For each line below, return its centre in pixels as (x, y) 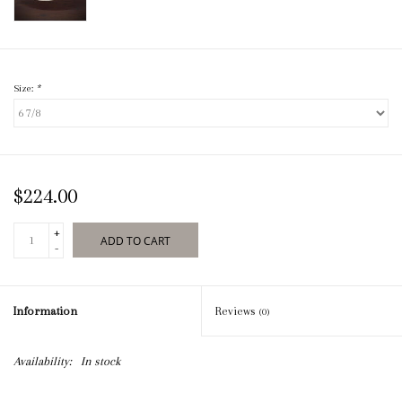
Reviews (237, 311)
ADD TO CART (135, 241)
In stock (100, 362)
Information (45, 311)
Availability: (43, 362)
